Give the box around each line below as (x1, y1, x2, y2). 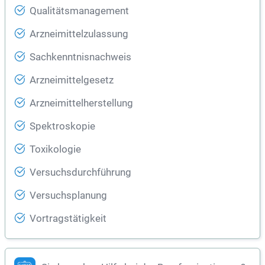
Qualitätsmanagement (30, 5, 129, 17)
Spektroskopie (30, 121, 95, 132)
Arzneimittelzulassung (30, 28, 128, 40)
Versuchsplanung (30, 190, 107, 202)
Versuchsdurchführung (30, 167, 131, 179)
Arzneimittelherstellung (30, 98, 133, 109)
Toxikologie (30, 144, 81, 156)
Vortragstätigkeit (30, 213, 106, 225)
